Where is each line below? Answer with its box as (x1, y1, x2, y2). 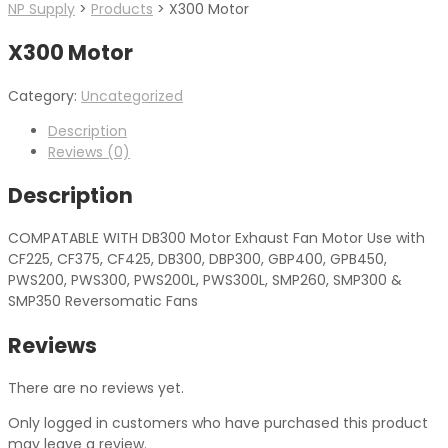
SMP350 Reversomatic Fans (8, 291, 198, 312)
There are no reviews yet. (8, 378, 184, 399)
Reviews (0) (48, 141, 130, 162)
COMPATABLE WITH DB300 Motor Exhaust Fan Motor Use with (8, 228, 425, 249)
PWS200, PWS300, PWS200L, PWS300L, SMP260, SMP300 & (8, 270, 402, 291)
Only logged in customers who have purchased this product (8, 413, 428, 434)
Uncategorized (81, 85, 183, 106)
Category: (8, 85, 81, 106)
